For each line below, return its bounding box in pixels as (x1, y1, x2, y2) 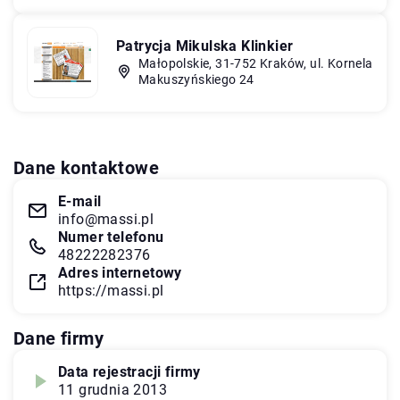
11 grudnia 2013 (58, 380, 167, 398)
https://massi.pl (58, 281, 164, 299)
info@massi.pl (58, 210, 154, 228)
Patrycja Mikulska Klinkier (116, 37, 294, 54)
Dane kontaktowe (13, 156, 159, 179)
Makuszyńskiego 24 (138, 71, 254, 87)
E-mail (58, 192, 102, 210)
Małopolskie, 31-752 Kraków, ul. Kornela (138, 55, 373, 71)
